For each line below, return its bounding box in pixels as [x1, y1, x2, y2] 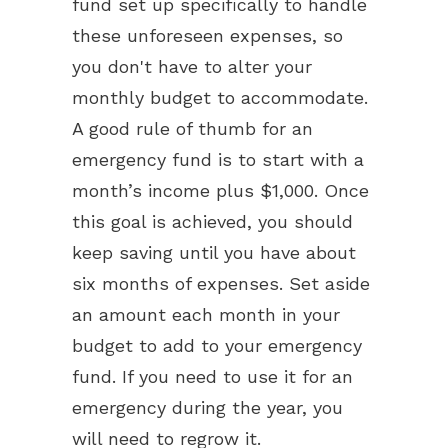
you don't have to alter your [72, 56, 312, 77]
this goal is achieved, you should [72, 211, 353, 232]
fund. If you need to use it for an [72, 366, 353, 387]
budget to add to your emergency [72, 335, 362, 356]
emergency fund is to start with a [72, 149, 364, 170]
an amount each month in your [72, 304, 340, 325]
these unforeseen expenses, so [72, 25, 343, 46]
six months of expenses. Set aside [72, 273, 370, 294]
